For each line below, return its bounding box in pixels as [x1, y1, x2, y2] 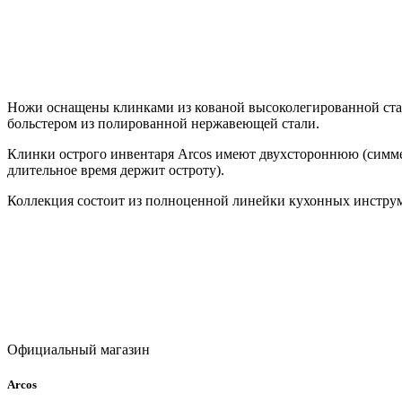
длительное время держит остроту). [7, 162, 224, 178]
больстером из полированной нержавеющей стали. [7, 115, 319, 131]
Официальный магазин [7, 341, 150, 357]
